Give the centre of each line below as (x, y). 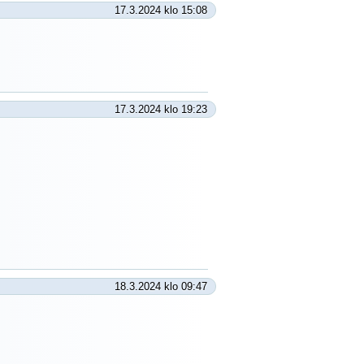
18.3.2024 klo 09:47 (161, 286)
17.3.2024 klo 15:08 (161, 10)
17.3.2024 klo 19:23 (161, 109)
